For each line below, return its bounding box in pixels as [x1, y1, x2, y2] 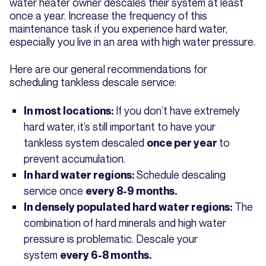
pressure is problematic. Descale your [24, 232, 198, 246]
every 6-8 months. [60, 249, 151, 262]
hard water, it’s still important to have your [24, 120, 216, 134]
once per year [147, 137, 219, 150]
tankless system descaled [24, 136, 147, 150]
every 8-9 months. [85, 185, 177, 198]
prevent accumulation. [24, 152, 125, 166]
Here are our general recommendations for [9, 62, 207, 76]
